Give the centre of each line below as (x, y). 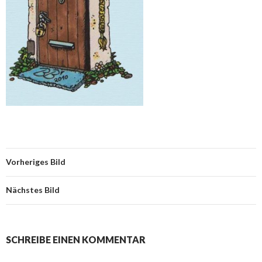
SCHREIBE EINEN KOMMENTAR (76, 239)
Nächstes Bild (33, 189)
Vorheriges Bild (36, 161)
